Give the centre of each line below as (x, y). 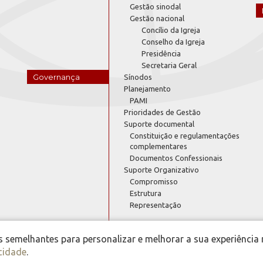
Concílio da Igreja (171, 30)
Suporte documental (159, 124)
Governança (57, 77)
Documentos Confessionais (176, 158)
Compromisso (154, 181)
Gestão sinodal (155, 6)
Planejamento (147, 88)
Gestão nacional (157, 18)
